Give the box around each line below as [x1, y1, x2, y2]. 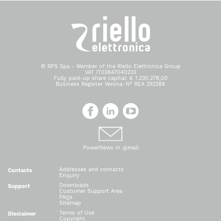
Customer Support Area [59, 187, 122, 194]
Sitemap [59, 199, 81, 206]
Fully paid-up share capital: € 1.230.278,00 [53, 74, 168, 81]
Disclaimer [8, 210, 36, 217]
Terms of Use [59, 209, 94, 216]
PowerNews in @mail [82, 144, 139, 151]
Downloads [59, 182, 89, 188]
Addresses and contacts [59, 166, 124, 173]
